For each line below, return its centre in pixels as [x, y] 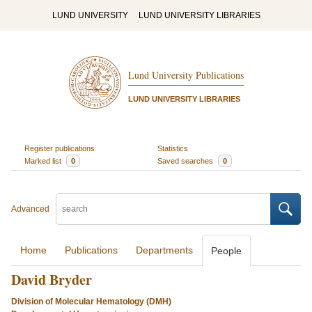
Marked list [44, 161]
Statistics [173, 148]
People [226, 251]
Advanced [30, 209]
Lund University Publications [186, 75]
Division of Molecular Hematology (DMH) [91, 302]
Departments [164, 250]
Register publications [59, 148]
